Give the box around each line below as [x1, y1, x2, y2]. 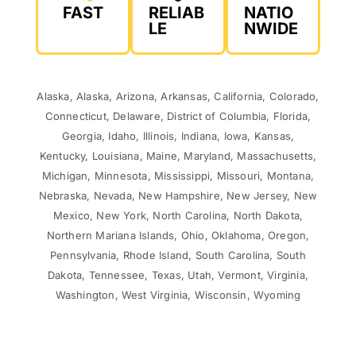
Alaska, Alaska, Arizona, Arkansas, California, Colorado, [37, 90, 319, 103]
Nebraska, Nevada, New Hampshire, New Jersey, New [38, 189, 318, 203]
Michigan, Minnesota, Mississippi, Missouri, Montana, [41, 169, 315, 183]
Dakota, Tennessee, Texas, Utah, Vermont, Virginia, [47, 269, 308, 282]
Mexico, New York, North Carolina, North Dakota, [52, 209, 304, 222]
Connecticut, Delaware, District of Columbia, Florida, [44, 110, 311, 123]
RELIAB [149, 3, 205, 23]
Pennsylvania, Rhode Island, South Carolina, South [50, 249, 306, 262]
